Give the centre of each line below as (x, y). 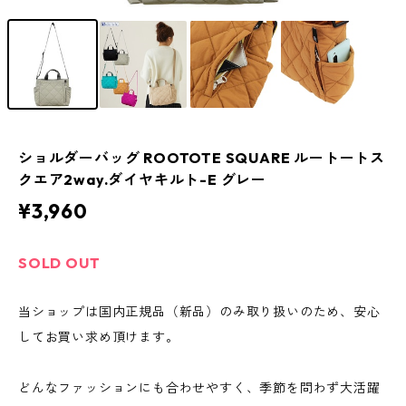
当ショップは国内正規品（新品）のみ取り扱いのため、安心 (199, 312)
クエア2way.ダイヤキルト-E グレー (142, 180)
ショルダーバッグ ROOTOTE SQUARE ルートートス (202, 158)
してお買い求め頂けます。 (99, 338)
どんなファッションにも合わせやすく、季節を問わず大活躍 (199, 388)
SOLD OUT (59, 263)
